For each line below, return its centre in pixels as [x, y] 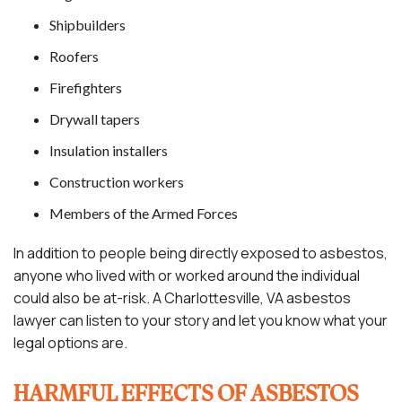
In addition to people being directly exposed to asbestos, [201, 253]
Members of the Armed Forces [144, 213]
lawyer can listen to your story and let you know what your [201, 320]
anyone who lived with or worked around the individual [187, 275]
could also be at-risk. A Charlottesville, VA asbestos [182, 297]
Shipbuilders [87, 24]
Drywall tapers [95, 118]
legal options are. [70, 342]
